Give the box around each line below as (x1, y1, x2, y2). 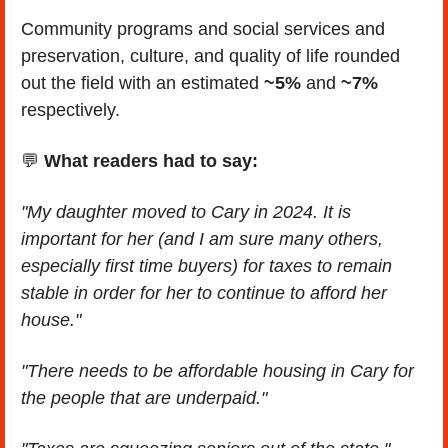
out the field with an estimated (21, 72, 264, 93)
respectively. (21, 99, 120, 120)
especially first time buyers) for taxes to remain (21, 255, 392, 276)
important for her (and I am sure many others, (21, 228, 383, 249)
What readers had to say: (44, 150, 258, 171)
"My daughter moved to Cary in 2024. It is (21, 201, 351, 222)
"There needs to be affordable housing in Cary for (21, 360, 414, 381)
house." (21, 309, 81, 330)
